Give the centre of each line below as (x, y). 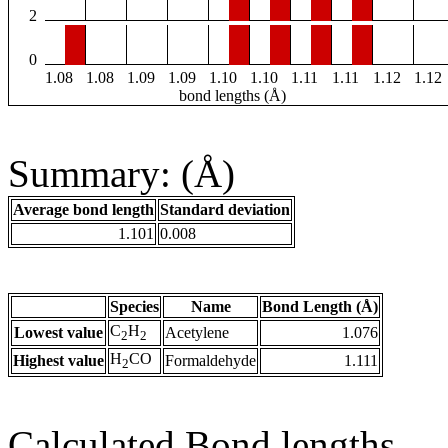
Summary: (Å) (121, 174)
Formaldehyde (210, 361)
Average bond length (83, 210)
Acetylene (197, 333)
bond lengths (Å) (232, 96)
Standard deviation (225, 210)
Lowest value (58, 333)
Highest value (58, 361)
